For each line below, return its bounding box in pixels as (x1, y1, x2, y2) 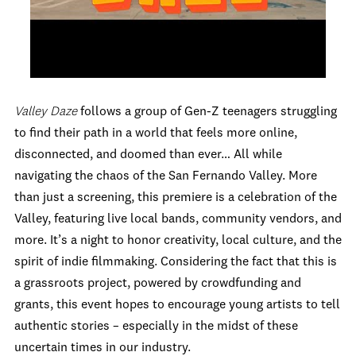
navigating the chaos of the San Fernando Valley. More (14, 170, 317, 183)
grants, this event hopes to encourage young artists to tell (14, 299, 340, 311)
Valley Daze (14, 106, 77, 118)
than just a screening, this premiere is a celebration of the (14, 192, 337, 204)
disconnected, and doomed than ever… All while (14, 149, 282, 161)
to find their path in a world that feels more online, (14, 127, 297, 140)
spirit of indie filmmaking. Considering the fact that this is (14, 256, 337, 269)
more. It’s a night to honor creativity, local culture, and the (14, 234, 342, 247)
